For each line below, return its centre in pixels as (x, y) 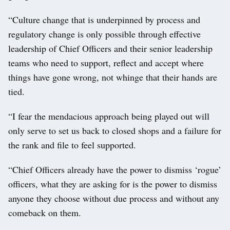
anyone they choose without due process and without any (114, 198)
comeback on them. (45, 212)
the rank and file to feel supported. (72, 145)
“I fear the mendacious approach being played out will (109, 116)
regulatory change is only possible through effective (104, 34)
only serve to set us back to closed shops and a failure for (115, 130)
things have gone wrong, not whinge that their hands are (113, 77)
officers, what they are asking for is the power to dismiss (113, 184)
